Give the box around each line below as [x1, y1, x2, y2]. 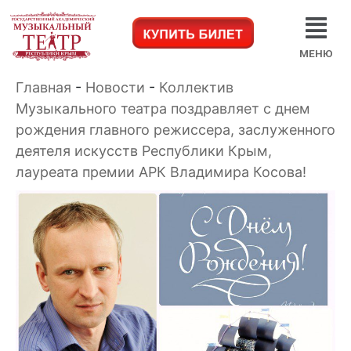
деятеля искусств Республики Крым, [16, 143, 272, 160]
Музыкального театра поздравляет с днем [16, 100, 310, 118]
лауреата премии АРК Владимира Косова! [16, 164, 306, 181]
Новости [85, 79, 145, 96]
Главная [16, 79, 71, 96]
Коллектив [159, 79, 233, 96]
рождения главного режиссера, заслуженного [16, 121, 335, 139]
